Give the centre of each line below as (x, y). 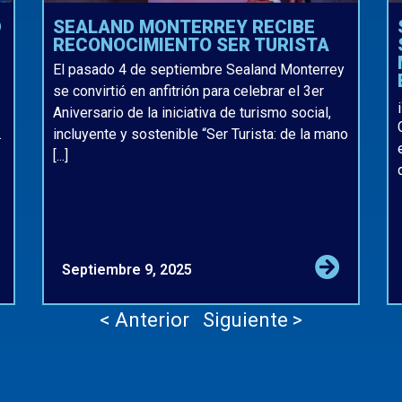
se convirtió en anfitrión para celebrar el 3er (189, 92)
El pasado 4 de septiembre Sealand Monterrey (199, 70)
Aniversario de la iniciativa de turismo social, (192, 113)
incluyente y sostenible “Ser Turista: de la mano (201, 135)
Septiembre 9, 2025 (127, 270)
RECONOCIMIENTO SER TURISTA (192, 44)
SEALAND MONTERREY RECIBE (184, 26)
